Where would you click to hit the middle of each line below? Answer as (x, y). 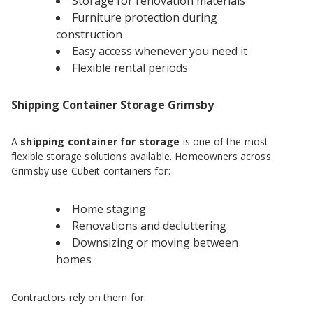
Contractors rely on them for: (79, 298)
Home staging (109, 209)
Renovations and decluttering (149, 226)
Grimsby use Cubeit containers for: (91, 171)
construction (89, 35)
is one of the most (224, 142)
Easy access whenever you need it (160, 51)
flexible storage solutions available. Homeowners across (141, 156)
